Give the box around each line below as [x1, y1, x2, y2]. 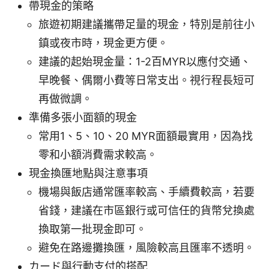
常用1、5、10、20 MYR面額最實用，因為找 [38, 129, 253, 142]
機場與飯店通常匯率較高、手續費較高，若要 [38, 185, 255, 198]
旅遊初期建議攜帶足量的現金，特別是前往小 [38, 17, 255, 31]
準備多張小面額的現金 [29, 110, 137, 124]
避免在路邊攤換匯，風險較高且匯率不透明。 [38, 241, 255, 254]
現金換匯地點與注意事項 [29, 166, 148, 180]
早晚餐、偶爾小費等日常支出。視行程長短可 [38, 73, 255, 86]
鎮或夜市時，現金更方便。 [38, 36, 168, 49]
